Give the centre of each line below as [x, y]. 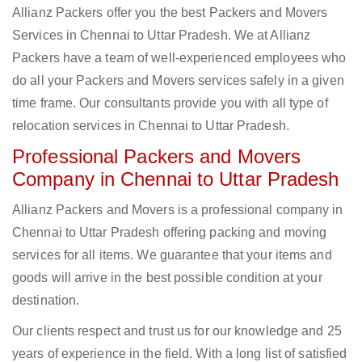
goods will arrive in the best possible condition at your [167, 278]
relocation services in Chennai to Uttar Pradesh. [151, 126]
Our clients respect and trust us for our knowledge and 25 [177, 331]
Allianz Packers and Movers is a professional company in [178, 210]
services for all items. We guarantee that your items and [172, 255]
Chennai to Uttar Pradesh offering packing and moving [170, 233]
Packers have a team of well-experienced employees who [179, 58]
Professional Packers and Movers [157, 157]
